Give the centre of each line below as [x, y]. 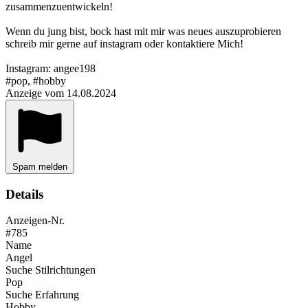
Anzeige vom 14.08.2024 [61, 93]
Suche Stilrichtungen [51, 270]
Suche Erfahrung [42, 295]
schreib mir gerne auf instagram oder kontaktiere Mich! [124, 43]
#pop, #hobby [36, 80]
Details [24, 194]
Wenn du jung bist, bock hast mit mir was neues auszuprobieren [143, 31]
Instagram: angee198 [51, 68]
